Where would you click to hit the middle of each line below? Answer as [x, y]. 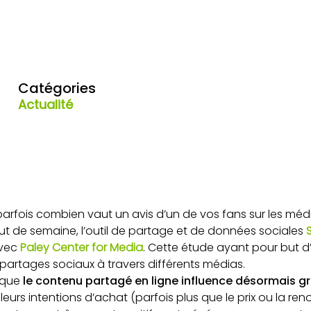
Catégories [57, 88]
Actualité [46, 104]
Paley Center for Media [82, 247]
